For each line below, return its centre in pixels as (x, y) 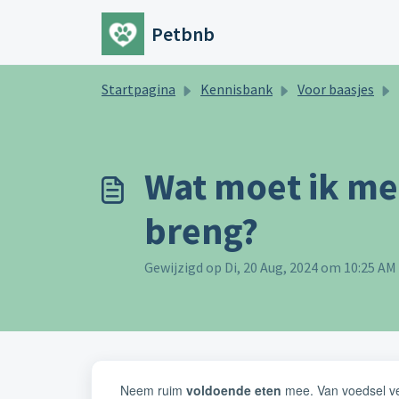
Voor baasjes (336, 89)
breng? (201, 231)
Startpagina (138, 89)
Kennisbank (236, 89)
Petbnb (183, 34)
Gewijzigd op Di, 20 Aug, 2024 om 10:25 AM (270, 267)
